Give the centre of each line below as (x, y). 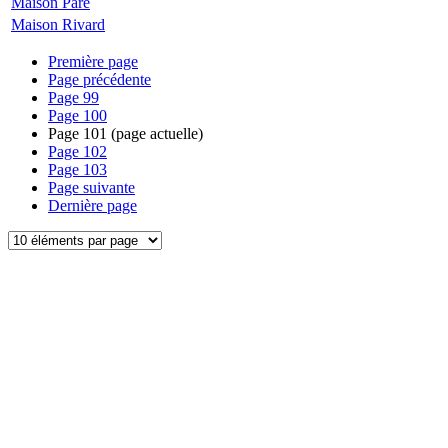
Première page (93, 61)
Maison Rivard (58, 24)
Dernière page (92, 205)
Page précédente (99, 79)
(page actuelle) (155, 133)
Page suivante (91, 187)
